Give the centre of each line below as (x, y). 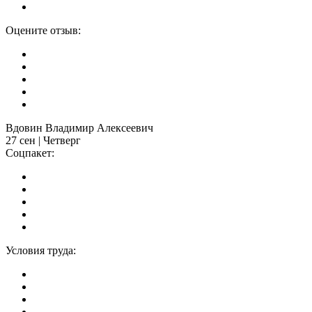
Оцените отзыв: (43, 30)
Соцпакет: (30, 153)
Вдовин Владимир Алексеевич (79, 127)
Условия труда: (41, 250)
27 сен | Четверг (43, 140)
